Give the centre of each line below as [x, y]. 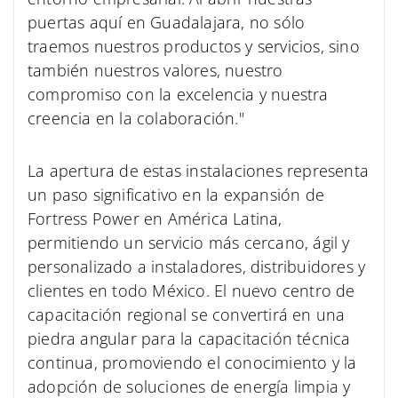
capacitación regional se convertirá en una [187, 314]
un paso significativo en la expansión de [176, 194]
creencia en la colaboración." [136, 119]
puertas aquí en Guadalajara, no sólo [167, 23]
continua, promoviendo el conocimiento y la [192, 362]
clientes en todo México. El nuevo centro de [191, 290]
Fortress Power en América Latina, [155, 218]
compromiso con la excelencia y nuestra [178, 95]
